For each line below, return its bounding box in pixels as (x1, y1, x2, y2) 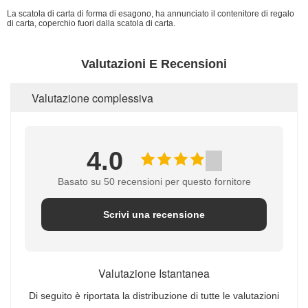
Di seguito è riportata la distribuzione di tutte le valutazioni (29, 289, 279, 301)
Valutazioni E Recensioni (81, 56, 227, 71)
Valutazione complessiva (32, 89, 153, 106)
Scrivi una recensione (103, 208, 205, 220)
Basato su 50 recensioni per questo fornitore (57, 175, 251, 187)
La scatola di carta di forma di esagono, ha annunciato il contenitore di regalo (7, 8, 294, 19)
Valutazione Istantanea (98, 265, 210, 281)
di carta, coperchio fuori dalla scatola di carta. (7, 18, 175, 28)
